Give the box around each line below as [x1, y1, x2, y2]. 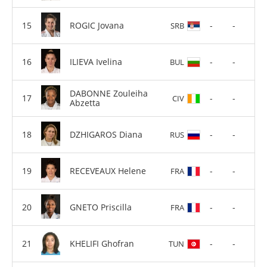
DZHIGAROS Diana [70, 129, 142, 141]
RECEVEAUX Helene [70, 165, 146, 177]
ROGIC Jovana [70, 20, 124, 32]
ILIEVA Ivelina [70, 56, 122, 68]
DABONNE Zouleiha [70, 88, 148, 100]
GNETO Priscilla [70, 201, 132, 213]
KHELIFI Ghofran [70, 238, 134, 250]
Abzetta [70, 97, 100, 109]
